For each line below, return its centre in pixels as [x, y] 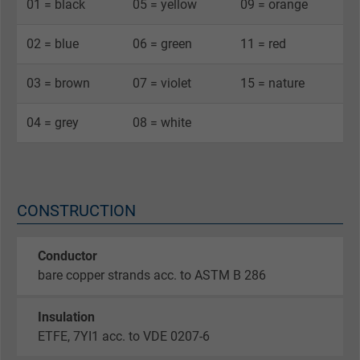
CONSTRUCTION [76, 210]
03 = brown [58, 83]
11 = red [263, 43]
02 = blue [53, 43]
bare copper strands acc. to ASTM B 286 [152, 276]
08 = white [162, 122]
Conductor [67, 256]
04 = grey [53, 122]
